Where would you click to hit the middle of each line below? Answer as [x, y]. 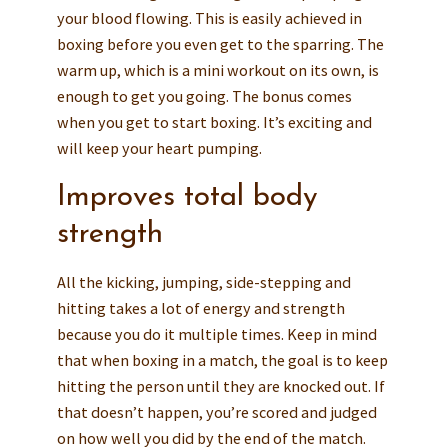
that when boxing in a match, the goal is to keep [222, 359]
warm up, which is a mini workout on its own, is [217, 69]
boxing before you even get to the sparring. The [220, 43]
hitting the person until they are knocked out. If [220, 385]
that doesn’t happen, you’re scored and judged [216, 411]
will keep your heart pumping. [159, 147]
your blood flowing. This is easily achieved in [209, 17]
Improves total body [187, 197]
